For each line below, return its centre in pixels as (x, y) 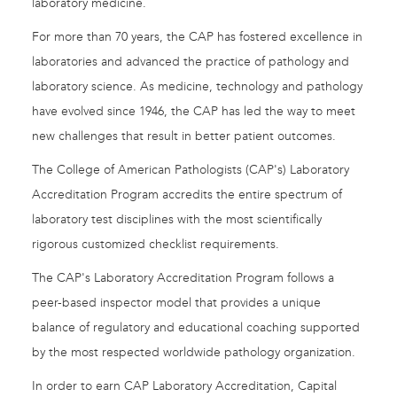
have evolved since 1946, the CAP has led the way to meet (194, 112)
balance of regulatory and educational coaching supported (196, 328)
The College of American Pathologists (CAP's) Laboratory (191, 170)
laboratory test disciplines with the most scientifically (177, 220)
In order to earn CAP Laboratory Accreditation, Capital (184, 386)
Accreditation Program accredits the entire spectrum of (187, 195)
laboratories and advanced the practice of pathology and (191, 62)
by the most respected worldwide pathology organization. (194, 353)
